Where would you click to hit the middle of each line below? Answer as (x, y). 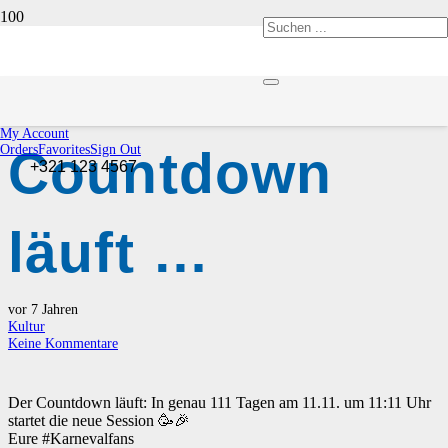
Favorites (64, 149)
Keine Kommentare (63, 343)
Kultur (26, 326)
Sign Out (115, 149)
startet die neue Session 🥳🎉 (99, 421)
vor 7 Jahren (43, 309)
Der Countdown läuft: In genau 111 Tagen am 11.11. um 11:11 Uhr (219, 403)
